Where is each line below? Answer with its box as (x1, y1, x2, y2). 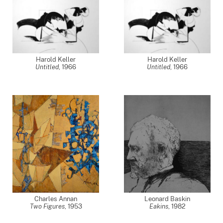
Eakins (149, 203, 168, 210)
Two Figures (29, 203, 65, 210)
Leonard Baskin (144, 195, 190, 203)
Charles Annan (34, 195, 77, 203)
